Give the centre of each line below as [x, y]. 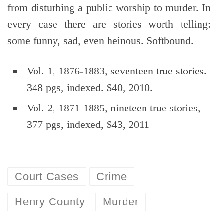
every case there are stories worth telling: [109, 24]
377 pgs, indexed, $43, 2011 [88, 125]
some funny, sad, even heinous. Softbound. [100, 41]
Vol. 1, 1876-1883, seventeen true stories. [117, 71]
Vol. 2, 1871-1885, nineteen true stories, [114, 108]
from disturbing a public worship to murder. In [109, 8]
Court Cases [46, 177]
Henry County [50, 201]
